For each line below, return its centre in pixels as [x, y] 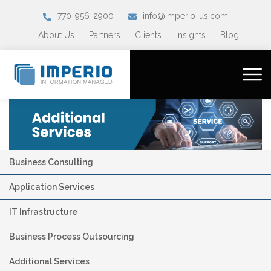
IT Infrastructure [43, 211]
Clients [148, 35]
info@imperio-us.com [185, 16]
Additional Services [49, 261]
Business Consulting [51, 162]
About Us [56, 35]
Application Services [52, 187]
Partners [105, 35]
